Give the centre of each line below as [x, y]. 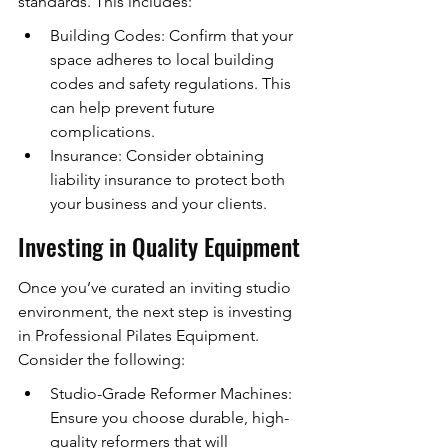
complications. [102, 132]
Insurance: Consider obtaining [159, 156]
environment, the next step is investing [157, 312]
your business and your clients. [158, 204]
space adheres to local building [164, 60]
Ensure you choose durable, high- [169, 418]
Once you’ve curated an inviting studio [156, 288]
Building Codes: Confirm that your [173, 36]
